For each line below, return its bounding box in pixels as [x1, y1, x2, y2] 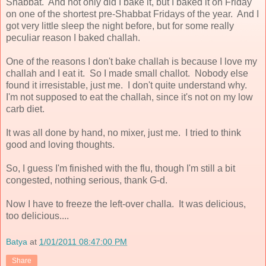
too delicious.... [6, 210, 69, 221]
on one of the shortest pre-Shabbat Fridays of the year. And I [6, 8, 259, 19]
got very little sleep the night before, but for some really [6, 20, 234, 31]
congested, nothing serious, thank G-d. [6, 175, 167, 185]
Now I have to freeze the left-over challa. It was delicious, [6, 198, 246, 209]
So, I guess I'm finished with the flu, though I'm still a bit [6, 163, 235, 173]
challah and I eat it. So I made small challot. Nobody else [6, 68, 248, 78]
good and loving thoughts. [6, 139, 115, 150]
